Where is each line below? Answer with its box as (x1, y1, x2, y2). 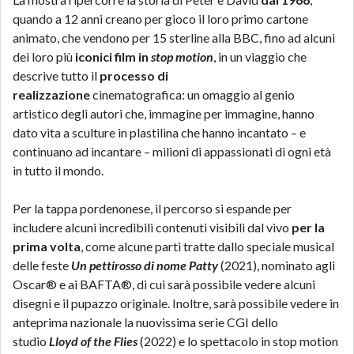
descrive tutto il (13, 68, 100, 83)
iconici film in (75, 49, 151, 64)
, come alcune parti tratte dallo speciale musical (81, 239, 334, 254)
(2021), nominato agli (218, 258, 335, 273)
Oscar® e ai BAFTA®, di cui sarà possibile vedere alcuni (13, 277, 315, 292)
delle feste (13, 258, 71, 273)
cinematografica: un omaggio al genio (90, 87, 295, 102)
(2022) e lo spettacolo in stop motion (137, 333, 338, 348)
